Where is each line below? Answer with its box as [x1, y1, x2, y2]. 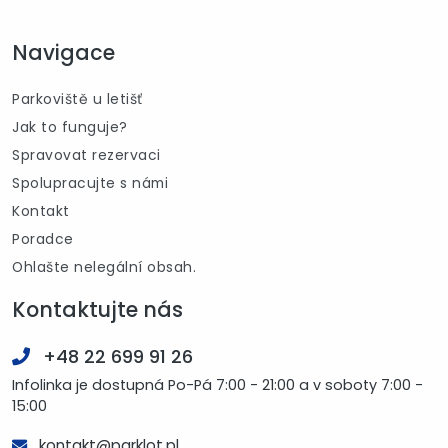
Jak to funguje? [12, 116, 128, 137]
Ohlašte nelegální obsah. [12, 256, 196, 277]
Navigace [12, 37, 115, 67]
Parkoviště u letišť [12, 88, 143, 109]
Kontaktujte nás [12, 294, 183, 324]
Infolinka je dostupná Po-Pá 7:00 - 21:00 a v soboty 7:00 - [12, 374, 423, 395]
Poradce [12, 228, 74, 249]
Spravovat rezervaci [12, 144, 161, 165]
